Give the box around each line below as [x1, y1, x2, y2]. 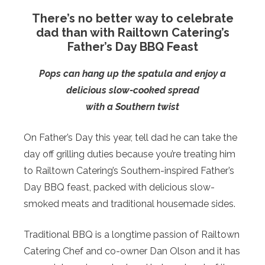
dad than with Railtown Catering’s [35, 25, 230, 40]
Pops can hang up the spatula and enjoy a [39, 67, 226, 79]
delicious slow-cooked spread [66, 84, 199, 96]
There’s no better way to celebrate [31, 11, 234, 25]
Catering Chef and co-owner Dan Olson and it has [24, 245, 240, 257]
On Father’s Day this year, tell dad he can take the [24, 131, 237, 143]
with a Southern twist [86, 101, 179, 112]
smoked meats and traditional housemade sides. [24, 198, 235, 209]
